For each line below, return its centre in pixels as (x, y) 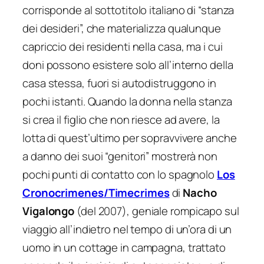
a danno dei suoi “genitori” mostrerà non (120, 156)
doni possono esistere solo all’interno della (128, 65)
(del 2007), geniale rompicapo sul (157, 211)
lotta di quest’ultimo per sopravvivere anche (130, 138)
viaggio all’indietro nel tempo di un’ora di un (127, 230)
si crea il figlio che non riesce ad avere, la (121, 120)
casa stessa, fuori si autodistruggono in (119, 83)
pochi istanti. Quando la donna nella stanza (127, 102)
